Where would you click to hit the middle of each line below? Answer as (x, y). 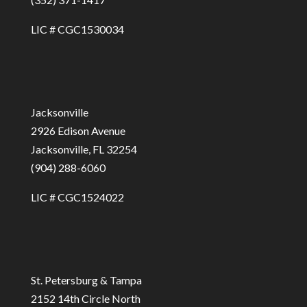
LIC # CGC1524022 (77, 197)
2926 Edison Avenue (78, 131)
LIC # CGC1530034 (77, 29)
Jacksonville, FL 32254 (84, 149)
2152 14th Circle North (85, 299)
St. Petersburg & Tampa (86, 280)
